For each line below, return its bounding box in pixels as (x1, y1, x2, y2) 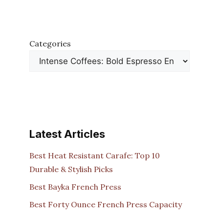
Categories (29, 38, 71, 48)
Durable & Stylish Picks (29, 164, 113, 175)
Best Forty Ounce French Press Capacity (29, 199, 182, 210)
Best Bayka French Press (29, 182, 121, 192)
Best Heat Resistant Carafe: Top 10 (29, 151, 160, 161)
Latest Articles (29, 127, 105, 140)
